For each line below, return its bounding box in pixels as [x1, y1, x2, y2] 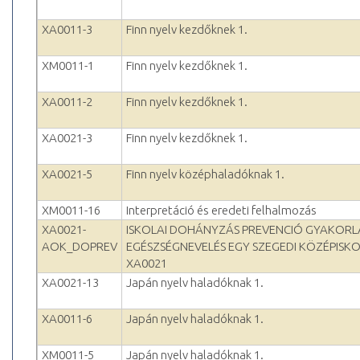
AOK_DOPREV [42, 239, 117, 254]
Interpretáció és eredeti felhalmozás [126, 203, 317, 218]
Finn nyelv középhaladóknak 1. [126, 167, 284, 182]
